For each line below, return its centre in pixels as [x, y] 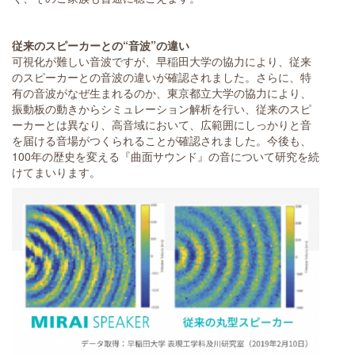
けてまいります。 [56, 172]
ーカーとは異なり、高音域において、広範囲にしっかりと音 [162, 124]
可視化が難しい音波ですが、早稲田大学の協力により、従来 [162, 61]
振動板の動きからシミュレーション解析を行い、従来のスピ [162, 108]
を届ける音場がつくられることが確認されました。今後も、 [162, 140]
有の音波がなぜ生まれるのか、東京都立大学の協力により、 [162, 92]
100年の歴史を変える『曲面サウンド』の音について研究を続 [166, 156]
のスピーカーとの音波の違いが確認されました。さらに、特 [162, 76]
